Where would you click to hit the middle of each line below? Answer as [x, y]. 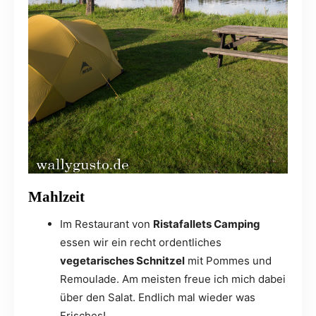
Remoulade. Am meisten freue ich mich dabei [173, 279]
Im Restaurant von [107, 224]
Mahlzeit [56, 197]
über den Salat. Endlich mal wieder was [158, 298]
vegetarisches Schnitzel [122, 261]
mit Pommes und [228, 261]
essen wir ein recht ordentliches [141, 243]
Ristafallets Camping [207, 224]
